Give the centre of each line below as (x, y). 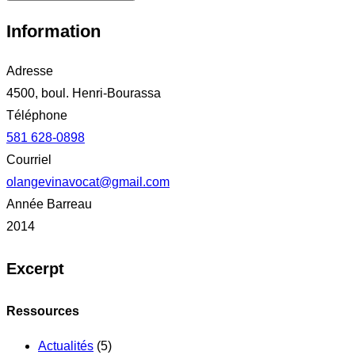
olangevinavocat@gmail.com (88, 181)
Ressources (43, 311)
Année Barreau (49, 204)
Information (53, 31)
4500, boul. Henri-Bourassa (84, 93)
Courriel (29, 159)
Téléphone (37, 115)
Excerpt (35, 269)
